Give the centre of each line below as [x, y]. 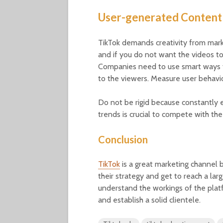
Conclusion [123, 140]
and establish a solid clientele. [149, 200]
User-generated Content [160, 17]
